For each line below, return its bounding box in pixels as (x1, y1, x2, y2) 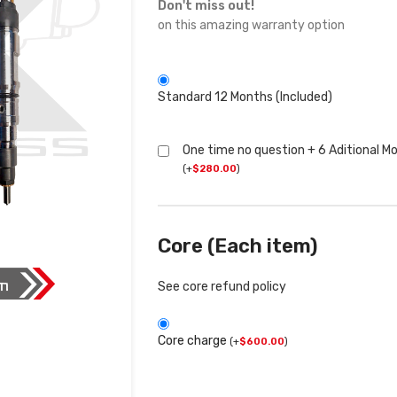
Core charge (157, 333, 230, 349)
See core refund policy (157, 279, 286, 295)
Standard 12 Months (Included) (157, 90, 332, 105)
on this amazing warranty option (157, 18, 345, 34)
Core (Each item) (157, 234, 317, 259)
